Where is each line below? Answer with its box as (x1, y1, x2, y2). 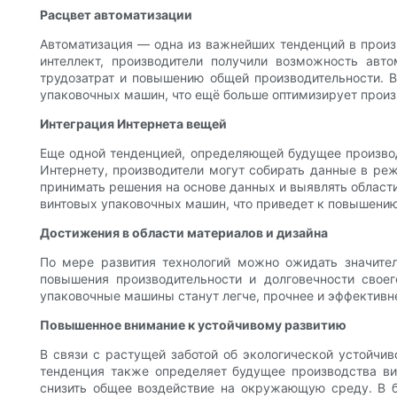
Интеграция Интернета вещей (40, 116, 227, 132)
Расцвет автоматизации (40, 7, 192, 23)
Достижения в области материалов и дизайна (40, 225, 328, 241)
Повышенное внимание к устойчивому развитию (40, 317, 346, 333)
